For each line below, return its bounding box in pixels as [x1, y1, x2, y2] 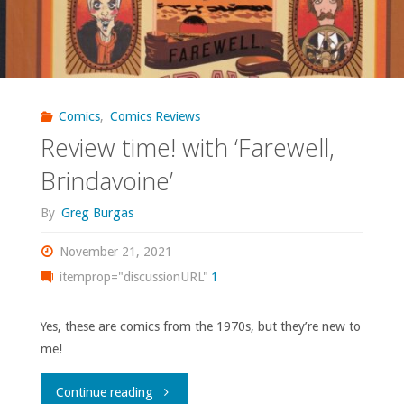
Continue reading [56, 385, 154, 400]
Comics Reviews [109, 108, 200, 124]
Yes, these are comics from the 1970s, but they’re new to [40, 319, 361, 335]
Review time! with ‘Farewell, [40, 131, 335, 165]
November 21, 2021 [60, 244, 173, 260]
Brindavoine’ [40, 164, 173, 198]
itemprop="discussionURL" [56, 270, 209, 285]
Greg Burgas [60, 205, 133, 220]
